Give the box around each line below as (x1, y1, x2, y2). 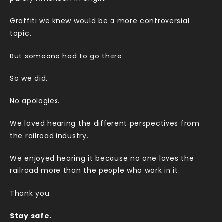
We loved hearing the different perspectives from (10, 120, 200, 128)
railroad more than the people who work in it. (10, 167, 180, 175)
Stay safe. (10, 212, 54, 220)
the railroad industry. (10, 132, 89, 140)
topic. (10, 30, 32, 38)
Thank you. (10, 190, 51, 198)
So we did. (10, 75, 48, 83)
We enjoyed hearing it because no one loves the (10, 155, 194, 163)
